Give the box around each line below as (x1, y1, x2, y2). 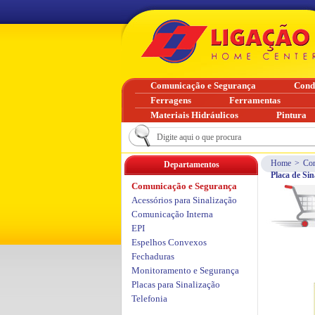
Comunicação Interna (131, 209, 213, 219)
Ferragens (150, 95, 191, 105)
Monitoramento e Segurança (131, 265, 239, 276)
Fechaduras (131, 251, 174, 262)
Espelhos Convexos (131, 237, 207, 247)
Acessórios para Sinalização (131, 195, 237, 205)
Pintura (276, 110, 307, 120)
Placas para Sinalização (131, 279, 220, 290)
